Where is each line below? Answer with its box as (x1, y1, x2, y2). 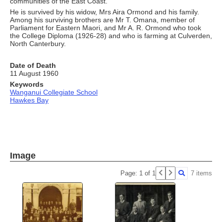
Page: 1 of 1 (120, 169, 156, 177)
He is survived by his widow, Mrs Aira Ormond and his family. (10, 7, 199, 16)
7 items (191, 169, 212, 177)
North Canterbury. (10, 39, 66, 48)
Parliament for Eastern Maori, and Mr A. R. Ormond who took (10, 23, 201, 32)
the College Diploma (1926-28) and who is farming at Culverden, (10, 31, 212, 40)
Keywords (10, 80, 44, 88)
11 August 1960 (10, 69, 58, 77)
